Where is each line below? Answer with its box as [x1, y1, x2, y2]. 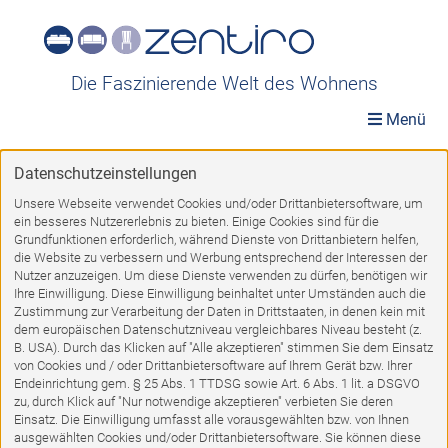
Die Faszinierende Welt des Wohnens [70, 72, 378, 95]
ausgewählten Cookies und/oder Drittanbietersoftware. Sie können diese [13, 430, 421, 445]
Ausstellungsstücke [20, 180, 132, 195]
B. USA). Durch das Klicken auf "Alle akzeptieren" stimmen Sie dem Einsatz [13, 340, 433, 355]
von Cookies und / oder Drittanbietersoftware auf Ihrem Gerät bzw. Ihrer [13, 358, 412, 373]
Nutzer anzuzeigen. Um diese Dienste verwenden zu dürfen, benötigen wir [13, 268, 427, 283]
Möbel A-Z [144, 180, 202, 195]
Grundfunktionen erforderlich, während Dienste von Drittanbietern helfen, [13, 232, 418, 247]
